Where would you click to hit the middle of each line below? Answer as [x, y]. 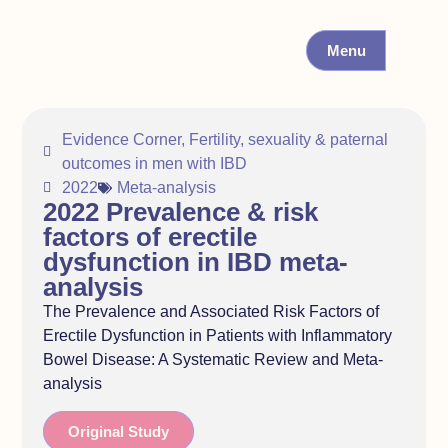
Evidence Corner [121, 140]
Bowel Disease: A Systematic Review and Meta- [212, 360]
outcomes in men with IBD [154, 164]
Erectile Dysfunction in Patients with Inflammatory [217, 336]
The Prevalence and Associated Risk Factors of [210, 312]
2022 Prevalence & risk [180, 212]
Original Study [118, 431]
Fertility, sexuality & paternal [288, 140]
